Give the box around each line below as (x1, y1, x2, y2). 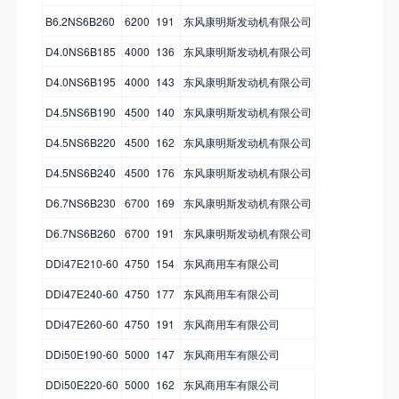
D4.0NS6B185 (45, 43, 116, 59)
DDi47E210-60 (45, 255, 118, 271)
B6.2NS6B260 (45, 12, 115, 28)
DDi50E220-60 (45, 376, 118, 392)
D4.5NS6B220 (45, 134, 116, 150)
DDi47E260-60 (45, 315, 118, 331)
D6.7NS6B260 (45, 224, 116, 240)
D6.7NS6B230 (45, 194, 116, 210)
